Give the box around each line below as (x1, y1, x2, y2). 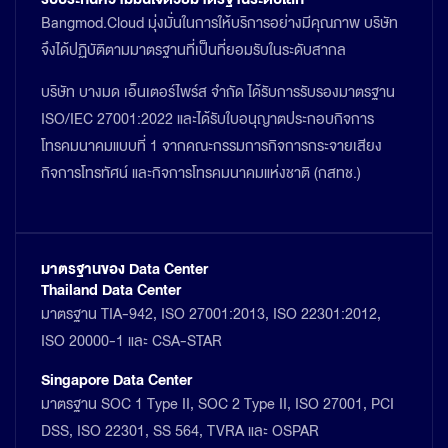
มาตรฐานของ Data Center (41, 257, 208, 282)
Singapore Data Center (41, 368, 192, 393)
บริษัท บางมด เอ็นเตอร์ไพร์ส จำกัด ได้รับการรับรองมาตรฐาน (41, 80, 395, 104)
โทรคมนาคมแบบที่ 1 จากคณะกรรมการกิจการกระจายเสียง (41, 134, 382, 158)
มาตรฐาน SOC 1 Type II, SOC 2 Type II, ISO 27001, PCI (41, 392, 394, 416)
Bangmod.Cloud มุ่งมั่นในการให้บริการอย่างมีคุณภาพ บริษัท (41, 11, 398, 35)
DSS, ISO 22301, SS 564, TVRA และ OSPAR (41, 419, 319, 443)
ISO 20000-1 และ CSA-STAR (41, 329, 222, 353)
